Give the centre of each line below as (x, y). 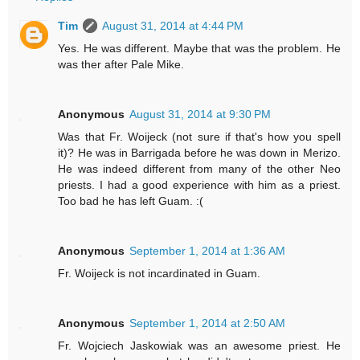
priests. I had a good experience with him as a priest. (199, 185)
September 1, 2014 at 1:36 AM (208, 251)
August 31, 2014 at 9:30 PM (200, 115)
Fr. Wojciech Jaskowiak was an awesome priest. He (199, 346)
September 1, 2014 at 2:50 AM (208, 323)
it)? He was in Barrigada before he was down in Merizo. (199, 153)
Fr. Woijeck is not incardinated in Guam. (160, 274)
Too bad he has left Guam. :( (131, 201)
